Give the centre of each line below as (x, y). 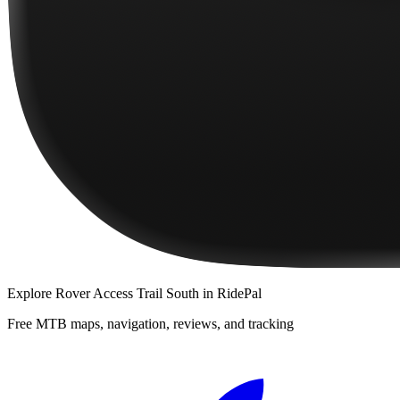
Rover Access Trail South (127, 293)
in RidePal (230, 293)
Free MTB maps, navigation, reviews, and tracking (150, 323)
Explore (31, 293)
